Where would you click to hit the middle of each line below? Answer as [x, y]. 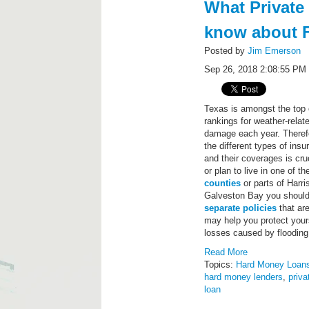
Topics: [220, 265]
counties [223, 183]
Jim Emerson [275, 51]
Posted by [226, 51]
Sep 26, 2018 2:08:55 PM [256, 69]
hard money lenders [244, 277]
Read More [226, 252]
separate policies [241, 208]
